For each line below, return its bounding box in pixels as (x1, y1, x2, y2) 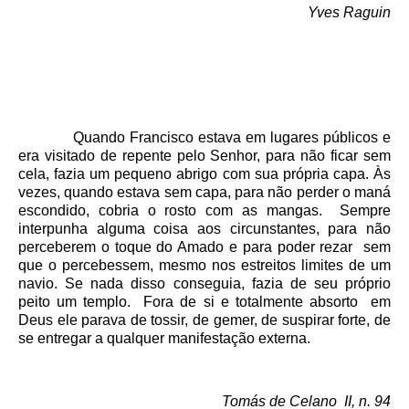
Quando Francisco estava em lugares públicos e (18, 130, 391, 146)
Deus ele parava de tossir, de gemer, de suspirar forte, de (18, 312, 391, 329)
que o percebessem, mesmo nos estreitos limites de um (18, 257, 391, 274)
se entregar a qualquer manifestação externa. (18, 330, 310, 347)
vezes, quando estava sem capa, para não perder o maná (18, 184, 391, 201)
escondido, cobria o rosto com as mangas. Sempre (18, 203, 391, 219)
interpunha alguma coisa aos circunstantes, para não (18, 221, 391, 237)
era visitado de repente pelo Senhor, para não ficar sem (18, 148, 391, 164)
